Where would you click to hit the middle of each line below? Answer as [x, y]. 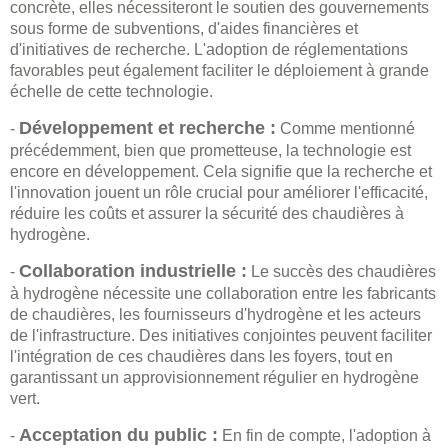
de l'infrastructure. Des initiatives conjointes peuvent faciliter [221, 336]
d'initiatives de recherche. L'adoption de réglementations [209, 50]
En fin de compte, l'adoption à [324, 436]
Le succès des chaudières [341, 272]
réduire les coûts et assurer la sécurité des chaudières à [207, 214]
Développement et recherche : [147, 128]
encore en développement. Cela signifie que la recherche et [221, 172]
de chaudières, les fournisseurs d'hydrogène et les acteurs [215, 315]
